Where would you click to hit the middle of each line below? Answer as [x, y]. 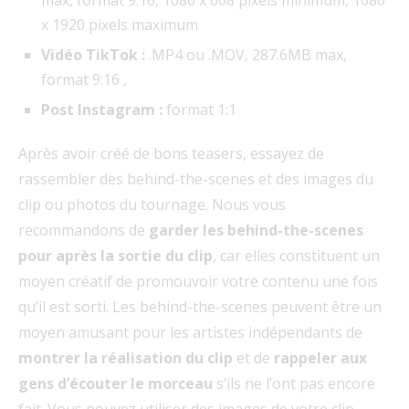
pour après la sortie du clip [115, 255]
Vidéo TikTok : [95, 54]
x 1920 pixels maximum [120, 24]
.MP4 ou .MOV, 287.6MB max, [248, 54]
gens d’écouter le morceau [115, 383]
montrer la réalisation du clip [127, 357]
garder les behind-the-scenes [256, 230]
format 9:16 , [84, 79]
